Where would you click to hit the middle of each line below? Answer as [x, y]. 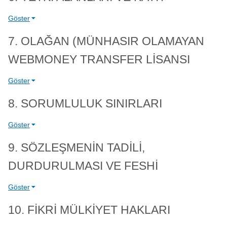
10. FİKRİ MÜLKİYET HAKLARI [89, 210]
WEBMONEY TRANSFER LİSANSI [99, 60]
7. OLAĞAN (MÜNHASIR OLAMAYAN [106, 41]
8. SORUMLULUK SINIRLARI [85, 104]
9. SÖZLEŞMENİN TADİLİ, [77, 148]
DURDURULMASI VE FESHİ [83, 166]
